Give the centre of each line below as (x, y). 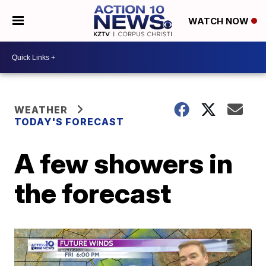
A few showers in (124, 163)
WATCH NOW (219, 21)
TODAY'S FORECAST (69, 122)
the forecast (93, 193)
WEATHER (41, 110)
